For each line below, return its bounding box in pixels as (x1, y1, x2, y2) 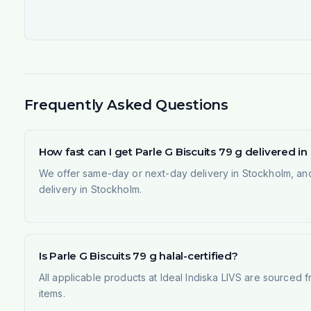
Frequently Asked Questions (24, 96, 228, 113)
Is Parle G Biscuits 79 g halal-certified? (38, 249, 238, 262)
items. (38, 287, 65, 299)
